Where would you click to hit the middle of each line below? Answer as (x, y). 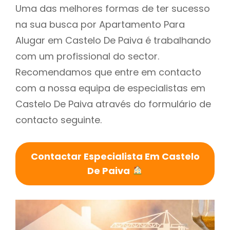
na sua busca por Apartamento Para (100, 24)
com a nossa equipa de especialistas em (110, 88)
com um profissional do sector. (87, 56)
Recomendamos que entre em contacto (108, 72)
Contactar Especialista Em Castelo (115, 156)
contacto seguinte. (59, 120)
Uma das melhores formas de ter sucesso (113, 8)
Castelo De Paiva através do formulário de (113, 104)
